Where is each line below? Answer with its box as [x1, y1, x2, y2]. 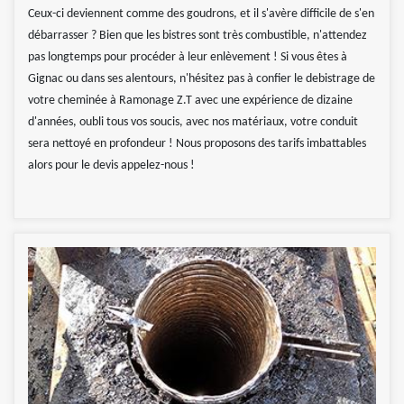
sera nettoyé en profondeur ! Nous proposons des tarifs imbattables [28, 137, 366, 151]
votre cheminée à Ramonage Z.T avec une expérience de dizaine [28, 94, 353, 108]
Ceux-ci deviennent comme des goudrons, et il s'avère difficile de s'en [28, 7, 374, 22]
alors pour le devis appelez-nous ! [28, 159, 195, 173]
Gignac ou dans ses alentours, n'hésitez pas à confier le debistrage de [28, 72, 375, 87]
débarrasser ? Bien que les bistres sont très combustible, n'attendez [28, 29, 367, 43]
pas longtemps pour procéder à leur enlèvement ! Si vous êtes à [28, 50, 347, 65]
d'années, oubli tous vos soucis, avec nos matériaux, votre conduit [28, 115, 358, 130]
